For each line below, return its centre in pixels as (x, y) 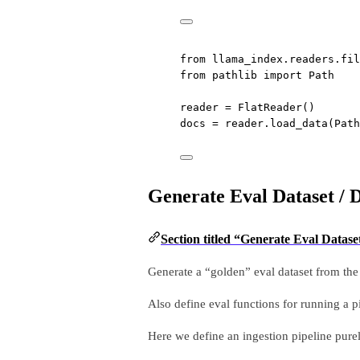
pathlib (235, 75)
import (283, 75)
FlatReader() (273, 107)
